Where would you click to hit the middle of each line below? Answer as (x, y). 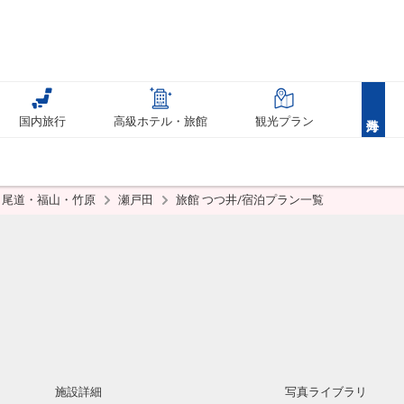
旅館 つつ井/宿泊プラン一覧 (250, 200)
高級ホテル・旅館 (161, 121)
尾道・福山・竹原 (50, 200)
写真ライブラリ (326, 392)
